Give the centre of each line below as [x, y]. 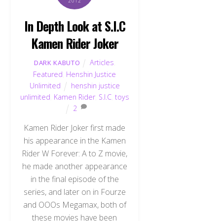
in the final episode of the [74, 179]
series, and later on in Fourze [74, 192]
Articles [102, 63]
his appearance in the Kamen [74, 140]
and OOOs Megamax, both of [74, 204]
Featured [48, 74]
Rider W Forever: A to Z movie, [75, 153]
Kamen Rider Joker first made [75, 128]
